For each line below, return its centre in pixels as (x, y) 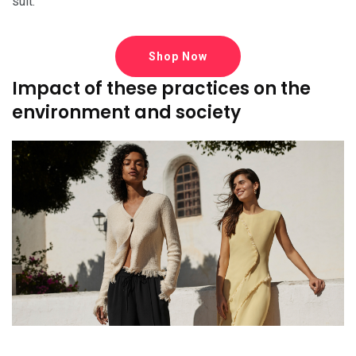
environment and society (126, 112)
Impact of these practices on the (161, 88)
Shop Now (178, 56)
